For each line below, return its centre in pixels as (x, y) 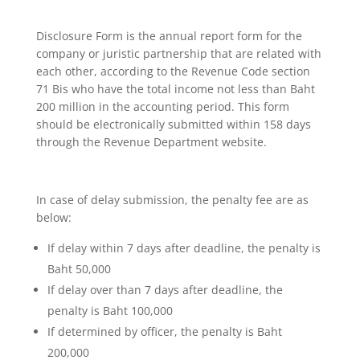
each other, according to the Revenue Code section (173, 71)
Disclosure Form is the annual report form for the (169, 35)
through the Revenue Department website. (151, 141)
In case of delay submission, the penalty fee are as (172, 199)
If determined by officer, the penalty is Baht (164, 331)
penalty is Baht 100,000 (110, 310)
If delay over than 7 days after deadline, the (165, 289)
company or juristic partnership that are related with (178, 53)
